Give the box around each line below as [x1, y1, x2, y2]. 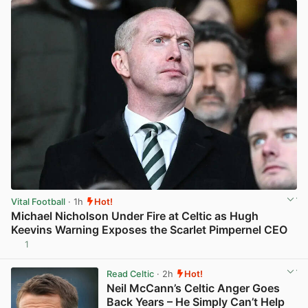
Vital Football [11, 196, 65, 207]
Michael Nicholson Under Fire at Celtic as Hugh [11, 209, 258, 223]
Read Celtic [106, 268, 154, 279]
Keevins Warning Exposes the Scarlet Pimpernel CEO [11, 223, 287, 237]
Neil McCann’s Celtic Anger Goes [106, 280, 280, 295]
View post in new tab [208, 244, 296, 255]
